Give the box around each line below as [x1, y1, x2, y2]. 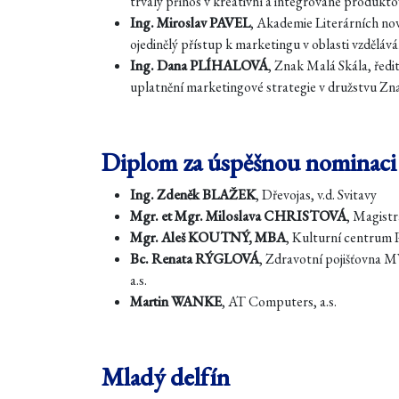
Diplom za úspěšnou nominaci [102, 146, 396, 178]
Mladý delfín [102, 361, 230, 393]
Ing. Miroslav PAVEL [130, 13, 250, 32]
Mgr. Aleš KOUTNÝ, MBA [130, 228, 286, 247]
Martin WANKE [130, 292, 222, 311]
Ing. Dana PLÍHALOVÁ [130, 56, 268, 75]
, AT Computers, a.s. [222, 292, 337, 311]
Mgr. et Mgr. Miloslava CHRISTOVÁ [130, 207, 346, 225]
